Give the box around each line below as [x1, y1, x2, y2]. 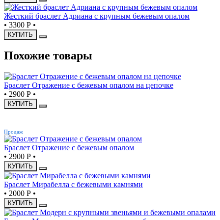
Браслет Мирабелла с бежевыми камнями [4, 180, 143, 189]
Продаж [4, 129, 23, 135]
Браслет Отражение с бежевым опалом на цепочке [4, 81, 173, 90]
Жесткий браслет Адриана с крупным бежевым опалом [4, 11, 190, 20]
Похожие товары [4, 49, 92, 62]
